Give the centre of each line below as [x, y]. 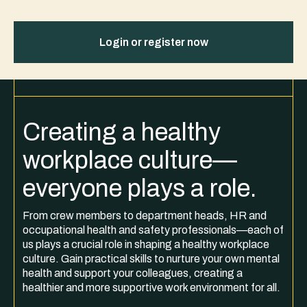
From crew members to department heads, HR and [145, 216]
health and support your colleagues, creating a [133, 273]
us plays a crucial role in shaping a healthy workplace [146, 244]
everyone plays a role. [140, 188]
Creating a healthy [122, 132]
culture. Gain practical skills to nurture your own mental [151, 259]
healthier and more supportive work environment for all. [151, 287]
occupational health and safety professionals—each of [153, 230]
